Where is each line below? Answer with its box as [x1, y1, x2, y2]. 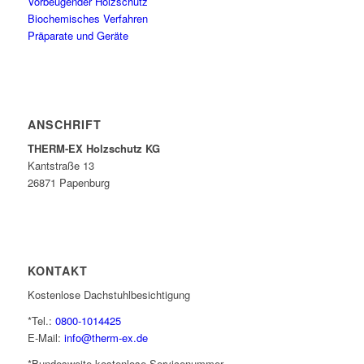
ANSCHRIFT [27, 115, 102, 132]
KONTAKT [27, 262, 88, 279]
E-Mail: [27, 329, 61, 345]
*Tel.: [27, 312, 55, 328]
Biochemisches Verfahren [27, 11, 148, 27]
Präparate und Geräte [27, 28, 128, 44]
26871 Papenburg [27, 174, 110, 190]
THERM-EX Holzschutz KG [27, 140, 160, 156]
